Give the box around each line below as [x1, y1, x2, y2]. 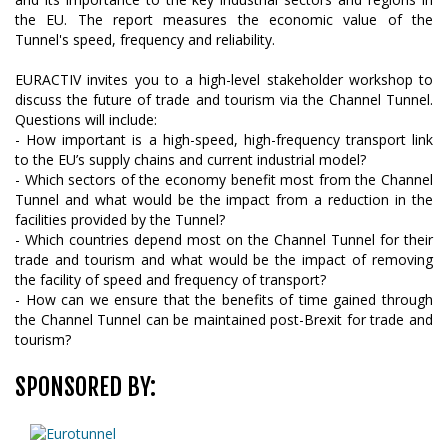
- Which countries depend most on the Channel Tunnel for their [15, 230, 433, 249]
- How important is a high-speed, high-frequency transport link [15, 130, 433, 149]
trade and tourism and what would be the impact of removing [15, 250, 433, 269]
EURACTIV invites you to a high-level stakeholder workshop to [15, 70, 433, 89]
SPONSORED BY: [15, 372, 156, 402]
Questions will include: [15, 110, 157, 129]
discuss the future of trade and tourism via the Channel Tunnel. [15, 90, 433, 109]
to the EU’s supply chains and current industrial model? [15, 150, 366, 169]
